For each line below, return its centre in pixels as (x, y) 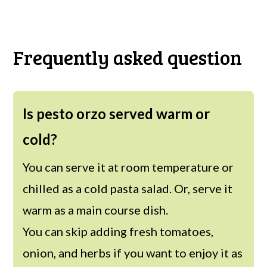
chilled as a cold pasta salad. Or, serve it (128, 188)
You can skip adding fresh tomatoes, (118, 231)
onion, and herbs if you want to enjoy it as (133, 252)
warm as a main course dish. (96, 209)
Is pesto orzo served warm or (117, 113)
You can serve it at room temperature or (128, 167)
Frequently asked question (128, 57)
